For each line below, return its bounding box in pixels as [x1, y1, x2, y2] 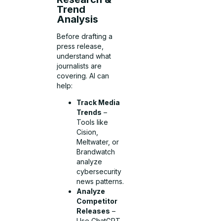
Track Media [76, 98, 120, 107]
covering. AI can [57, 71, 110, 80]
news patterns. [76, 177, 124, 186]
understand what [57, 51, 111, 60]
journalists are [57, 61, 102, 70]
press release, [57, 41, 104, 50]
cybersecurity [76, 167, 122, 176]
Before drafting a [57, 32, 113, 40]
